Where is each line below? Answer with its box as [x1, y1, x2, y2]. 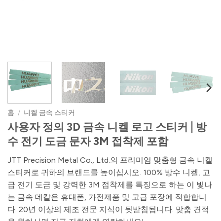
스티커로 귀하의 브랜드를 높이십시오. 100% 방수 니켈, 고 [7, 167, 210, 177]
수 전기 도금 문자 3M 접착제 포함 [7, 134, 168, 148]
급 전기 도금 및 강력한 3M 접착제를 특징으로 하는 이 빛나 [7, 180, 212, 189]
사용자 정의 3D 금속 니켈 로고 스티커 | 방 [7, 120, 207, 134]
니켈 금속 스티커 [24, 108, 75, 116]
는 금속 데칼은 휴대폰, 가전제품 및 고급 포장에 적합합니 [7, 192, 207, 202]
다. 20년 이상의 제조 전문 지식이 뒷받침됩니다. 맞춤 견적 [7, 204, 209, 214]
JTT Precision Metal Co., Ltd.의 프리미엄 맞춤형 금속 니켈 [7, 155, 213, 165]
